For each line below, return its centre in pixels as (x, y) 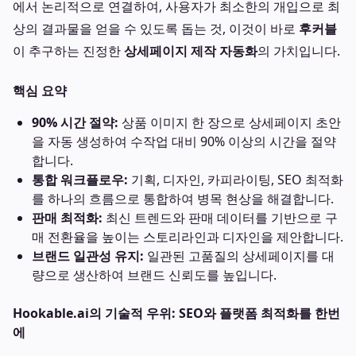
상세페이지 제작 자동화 (191, 51)
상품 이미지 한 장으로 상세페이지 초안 (230, 122)
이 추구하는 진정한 (68, 51)
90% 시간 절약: (75, 122)
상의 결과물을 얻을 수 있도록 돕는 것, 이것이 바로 (156, 29)
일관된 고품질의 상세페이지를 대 (239, 256)
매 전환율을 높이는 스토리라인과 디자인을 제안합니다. (188, 237)
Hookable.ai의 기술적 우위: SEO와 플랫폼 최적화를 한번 (176, 313)
